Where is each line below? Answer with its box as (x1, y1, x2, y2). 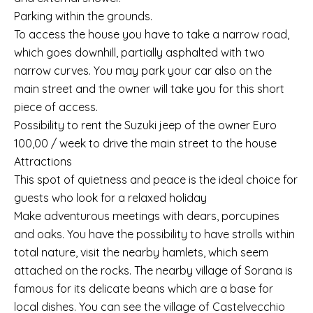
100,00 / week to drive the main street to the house (14, 136, 277, 150)
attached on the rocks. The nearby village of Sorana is (14, 263, 293, 277)
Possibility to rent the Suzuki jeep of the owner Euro (14, 118, 277, 132)
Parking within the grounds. (14, 9, 152, 23)
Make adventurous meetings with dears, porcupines (14, 209, 279, 223)
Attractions (14, 154, 72, 168)
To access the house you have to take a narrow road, (14, 27, 289, 41)
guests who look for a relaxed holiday (14, 191, 207, 205)
